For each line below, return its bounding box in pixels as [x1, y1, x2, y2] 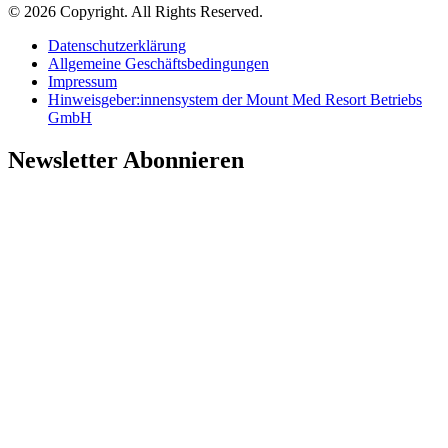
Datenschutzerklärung [48, 36, 186, 54]
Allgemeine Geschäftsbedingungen [48, 54, 269, 72]
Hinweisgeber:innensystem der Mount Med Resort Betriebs [48, 90, 422, 108]
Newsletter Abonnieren [8, 146, 244, 173]
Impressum [48, 72, 117, 90]
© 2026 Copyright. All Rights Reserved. [8, 2, 263, 20]
